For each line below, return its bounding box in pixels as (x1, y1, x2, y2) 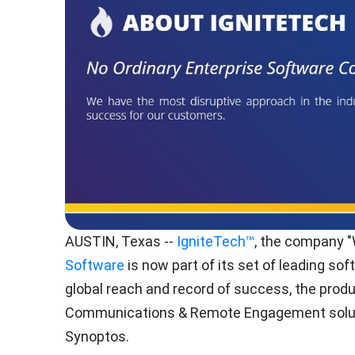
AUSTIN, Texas (65, 233, 161, 250)
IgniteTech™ (177, 233, 254, 250)
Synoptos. (65, 328, 129, 345)
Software (65, 257, 124, 273)
